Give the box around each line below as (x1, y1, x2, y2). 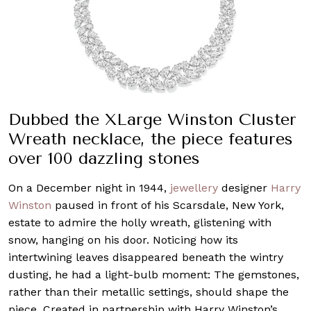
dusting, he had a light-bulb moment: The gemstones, (8, 267, 299, 281)
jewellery (170, 180, 218, 194)
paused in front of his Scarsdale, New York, (51, 198, 284, 212)
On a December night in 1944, (8, 180, 170, 194)
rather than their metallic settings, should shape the (8, 285, 289, 299)
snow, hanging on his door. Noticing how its (8, 233, 238, 246)
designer (218, 180, 271, 194)
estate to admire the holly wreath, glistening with (8, 215, 271, 229)
